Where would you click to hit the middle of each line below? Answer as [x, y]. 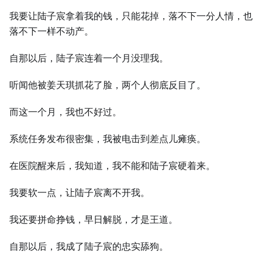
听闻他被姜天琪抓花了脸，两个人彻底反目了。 [108, 85]
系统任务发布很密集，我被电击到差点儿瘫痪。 [108, 139]
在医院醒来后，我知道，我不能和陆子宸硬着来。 [112, 166]
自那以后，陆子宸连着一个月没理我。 [89, 58]
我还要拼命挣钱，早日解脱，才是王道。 [94, 220]
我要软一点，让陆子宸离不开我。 [80, 193]
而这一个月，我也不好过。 [65, 112]
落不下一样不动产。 [51, 31]
